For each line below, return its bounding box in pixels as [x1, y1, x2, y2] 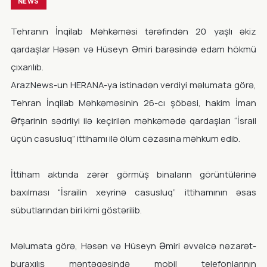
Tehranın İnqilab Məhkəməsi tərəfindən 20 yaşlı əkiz [11, 25, 256, 38]
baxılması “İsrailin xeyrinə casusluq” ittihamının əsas [11, 186, 256, 198]
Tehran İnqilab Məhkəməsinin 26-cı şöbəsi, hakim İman [11, 97, 256, 109]
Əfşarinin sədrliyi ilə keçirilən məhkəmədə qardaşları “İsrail [11, 114, 256, 127]
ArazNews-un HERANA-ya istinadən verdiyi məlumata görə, [11, 79, 256, 91]
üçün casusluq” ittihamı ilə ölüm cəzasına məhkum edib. [11, 132, 240, 145]
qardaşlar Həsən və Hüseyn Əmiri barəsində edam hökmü [11, 43, 256, 55]
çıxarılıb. [11, 61, 44, 73]
